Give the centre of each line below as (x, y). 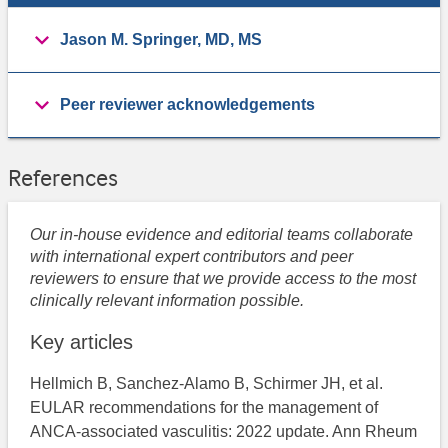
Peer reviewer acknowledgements (187, 104)
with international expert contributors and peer (192, 257)
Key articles (82, 342)
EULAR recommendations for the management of (204, 408)
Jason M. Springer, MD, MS (161, 39)
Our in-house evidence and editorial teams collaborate (222, 235)
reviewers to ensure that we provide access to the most (223, 279)
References (63, 177)
